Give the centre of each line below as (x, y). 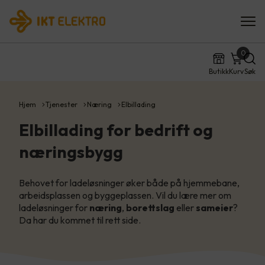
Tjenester (62, 104)
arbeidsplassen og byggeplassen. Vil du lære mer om (125, 195)
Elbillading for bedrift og (116, 130)
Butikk (219, 71)
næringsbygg (71, 152)
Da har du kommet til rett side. (80, 220)
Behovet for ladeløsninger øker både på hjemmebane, (129, 183)
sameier (214, 208)
